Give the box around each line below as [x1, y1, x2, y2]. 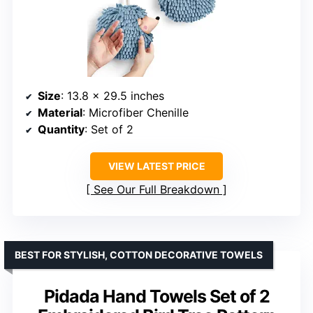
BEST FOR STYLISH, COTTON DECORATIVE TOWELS [15, 248, 263, 261]
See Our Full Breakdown [94, 182, 219, 196]
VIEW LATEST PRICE [108, 159, 205, 172]
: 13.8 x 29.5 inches [61, 88, 164, 103]
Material [38, 105, 82, 119]
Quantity [38, 122, 85, 136]
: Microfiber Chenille [82, 105, 189, 119]
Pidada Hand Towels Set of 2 [43, 285, 270, 307]
